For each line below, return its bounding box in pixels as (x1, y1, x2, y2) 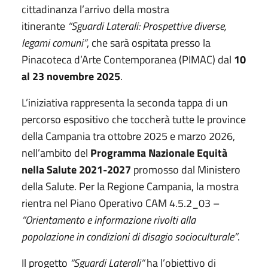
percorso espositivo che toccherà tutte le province (22, 111, 246, 127)
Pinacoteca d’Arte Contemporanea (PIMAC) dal (22, 51, 234, 68)
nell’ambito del (22, 144, 90, 161)
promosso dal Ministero (131, 161, 240, 178)
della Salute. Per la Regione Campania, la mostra (22, 178, 239, 194)
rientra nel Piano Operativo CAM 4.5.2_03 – (22, 194, 220, 211)
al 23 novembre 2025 (22, 68, 120, 84)
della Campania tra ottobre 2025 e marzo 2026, (22, 127, 235, 144)
